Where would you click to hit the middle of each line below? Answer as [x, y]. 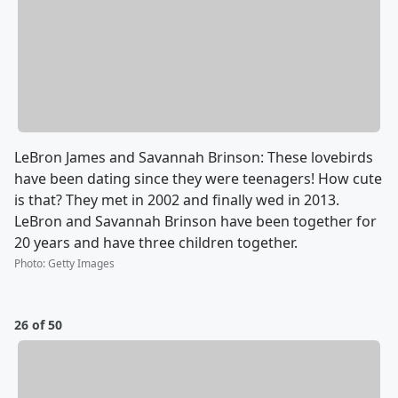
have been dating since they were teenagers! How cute [198, 178]
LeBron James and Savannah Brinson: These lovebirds [194, 157]
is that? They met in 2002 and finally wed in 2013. [177, 199]
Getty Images [81, 263]
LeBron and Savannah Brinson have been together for [195, 221]
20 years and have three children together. [156, 242]
